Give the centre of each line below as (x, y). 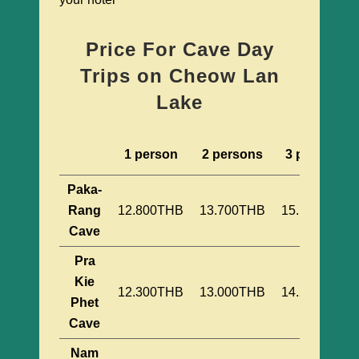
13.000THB (232, 292)
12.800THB (151, 211)
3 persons (316, 155)
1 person (151, 155)
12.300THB (151, 292)
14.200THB (314, 292)
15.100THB (314, 211)
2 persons (232, 155)
